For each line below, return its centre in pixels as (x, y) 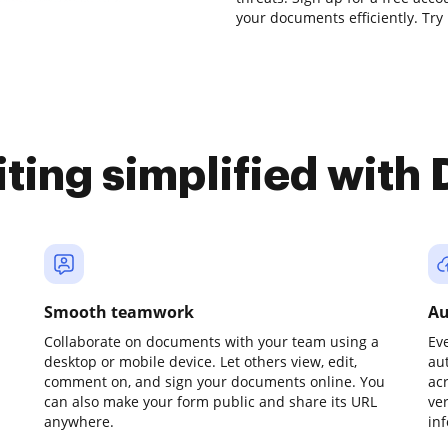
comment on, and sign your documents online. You (214, 381)
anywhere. (79, 421)
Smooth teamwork (119, 312)
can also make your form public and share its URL (210, 401)
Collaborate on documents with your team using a (211, 341)
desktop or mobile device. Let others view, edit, (200, 361)
